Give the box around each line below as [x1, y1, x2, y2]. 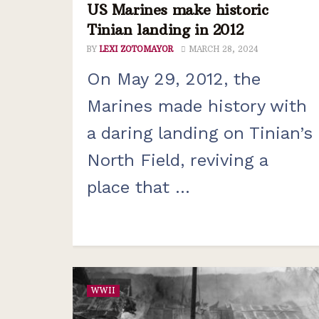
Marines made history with [87, 96, 307, 117]
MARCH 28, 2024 [186, 44, 258, 55]
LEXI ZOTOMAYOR [100, 44, 173, 55]
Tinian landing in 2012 [87, 21, 244, 39]
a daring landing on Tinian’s [87, 123, 313, 144]
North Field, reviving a [87, 150, 268, 171]
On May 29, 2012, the [87, 69, 261, 90]
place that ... [87, 177, 190, 198]
